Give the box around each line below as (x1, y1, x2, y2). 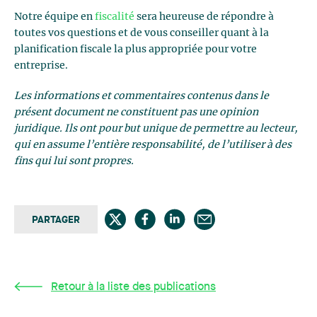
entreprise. (14, 61, 68, 71)
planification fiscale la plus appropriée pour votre (14, 45, 257, 55)
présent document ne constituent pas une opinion (14, 108, 258, 118)
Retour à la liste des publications (51, 282, 216, 294)
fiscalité (95, 12, 134, 23)
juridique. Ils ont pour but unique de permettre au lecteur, (14, 124, 298, 134)
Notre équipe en (14, 12, 95, 23)
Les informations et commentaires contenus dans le (14, 91, 269, 102)
